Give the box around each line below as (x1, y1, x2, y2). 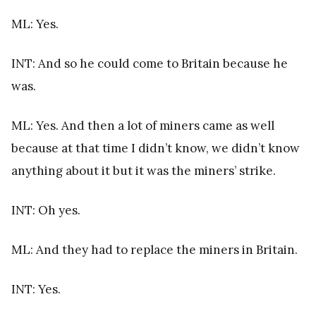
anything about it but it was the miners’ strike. (11, 162, 276, 178)
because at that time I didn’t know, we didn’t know (11, 140, 300, 156)
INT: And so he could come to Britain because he (11, 55, 288, 71)
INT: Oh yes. (11, 202, 80, 218)
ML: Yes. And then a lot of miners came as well (11, 117, 274, 133)
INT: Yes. (11, 281, 61, 297)
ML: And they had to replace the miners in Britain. (11, 241, 298, 257)
